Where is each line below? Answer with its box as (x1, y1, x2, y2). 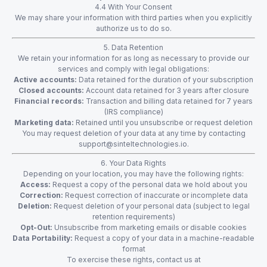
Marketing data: (14, 118, 74, 127)
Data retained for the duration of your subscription (77, 75, 253, 84)
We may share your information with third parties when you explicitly (15, 13, 252, 22)
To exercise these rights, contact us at (66, 255, 201, 264)
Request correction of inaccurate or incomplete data (63, 191, 248, 200)
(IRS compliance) (104, 107, 163, 116)
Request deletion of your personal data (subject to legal (51, 201, 250, 210)
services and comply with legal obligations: (58, 64, 209, 73)
